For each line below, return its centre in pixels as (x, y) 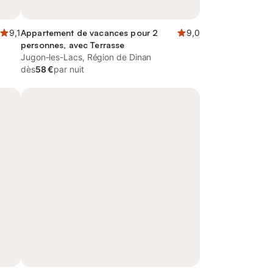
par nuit (69, 69)
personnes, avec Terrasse (73, 45)
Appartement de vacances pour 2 (90, 33)
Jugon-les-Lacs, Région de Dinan (86, 57)
